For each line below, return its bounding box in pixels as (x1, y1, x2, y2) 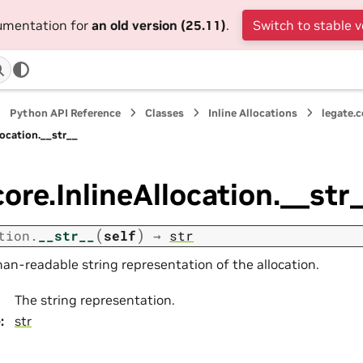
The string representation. (15, 292, 175, 309)
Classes (145, 106, 185, 120)
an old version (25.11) (91, 17, 226, 33)
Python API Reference (10, 106, 122, 120)
